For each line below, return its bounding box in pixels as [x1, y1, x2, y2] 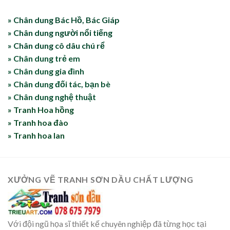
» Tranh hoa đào [8, 118, 68, 128]
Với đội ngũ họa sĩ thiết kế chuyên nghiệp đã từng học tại [8, 219, 206, 229]
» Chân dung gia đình [8, 66, 84, 76]
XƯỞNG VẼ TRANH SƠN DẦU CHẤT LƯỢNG [8, 175, 194, 185]
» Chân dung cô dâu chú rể [8, 41, 105, 51]
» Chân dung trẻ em [8, 53, 80, 64]
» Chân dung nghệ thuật [8, 92, 96, 102]
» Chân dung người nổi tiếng [8, 28, 112, 38]
